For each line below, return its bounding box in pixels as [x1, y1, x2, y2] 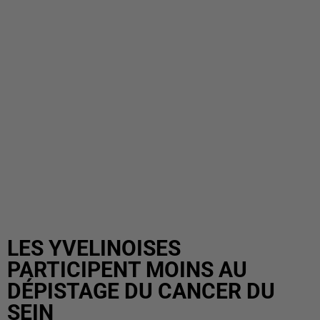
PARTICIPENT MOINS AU [7, 257, 247, 282]
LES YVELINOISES [7, 236, 181, 261]
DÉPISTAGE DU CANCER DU [7, 279, 275, 304]
